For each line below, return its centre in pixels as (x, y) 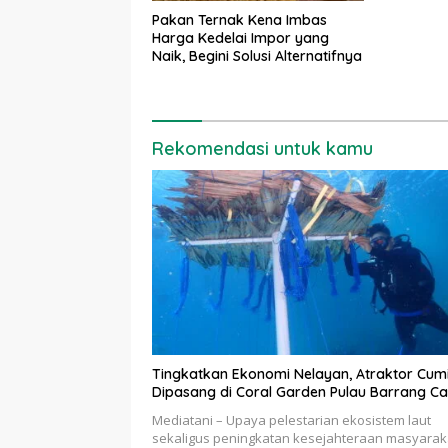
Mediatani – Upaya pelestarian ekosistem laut (291, 420)
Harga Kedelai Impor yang (240, 38)
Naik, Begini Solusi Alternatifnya (257, 56)
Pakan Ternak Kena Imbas (239, 20)
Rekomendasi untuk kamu (262, 149)
